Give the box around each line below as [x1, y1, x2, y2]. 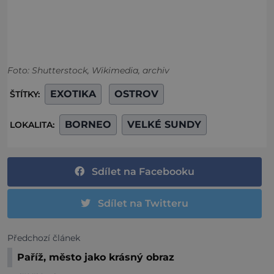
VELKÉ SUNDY [127, 119, 201, 131]
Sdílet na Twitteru [98, 198, 188, 210]
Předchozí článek [7, 232, 80, 244]
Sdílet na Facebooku [92, 166, 194, 178]
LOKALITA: [10, 119, 57, 131]
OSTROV [114, 88, 158, 100]
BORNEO [65, 119, 111, 131]
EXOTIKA [50, 88, 96, 100]
